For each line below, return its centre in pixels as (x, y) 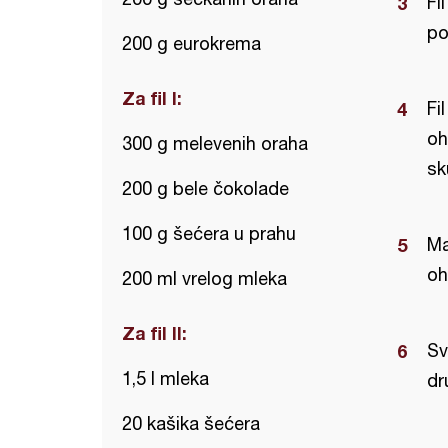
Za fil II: (154, 333)
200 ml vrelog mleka (204, 278)
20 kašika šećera (191, 423)
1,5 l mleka (165, 378)
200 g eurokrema (191, 43)
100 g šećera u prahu (209, 233)
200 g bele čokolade (205, 188)
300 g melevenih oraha (215, 143)
